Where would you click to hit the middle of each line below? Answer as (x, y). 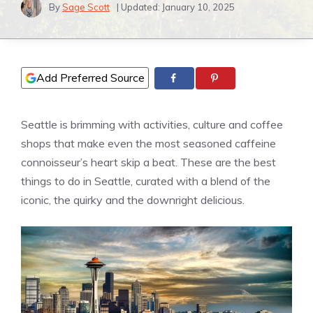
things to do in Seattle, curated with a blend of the (146, 181)
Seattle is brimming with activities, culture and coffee (152, 125)
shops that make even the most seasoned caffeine (148, 144)
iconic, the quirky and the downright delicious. (133, 200)
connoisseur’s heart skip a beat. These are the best (148, 162)
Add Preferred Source (90, 78)
